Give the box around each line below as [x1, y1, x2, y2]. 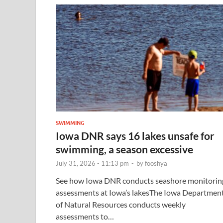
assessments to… [56, 211, 114, 221]
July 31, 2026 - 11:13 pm [56, 159, 129, 167]
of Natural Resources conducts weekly [56, 199, 186, 209]
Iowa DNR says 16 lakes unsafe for [56, 129, 215, 142]
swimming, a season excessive [56, 142, 193, 155]
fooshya [145, 159, 167, 167]
